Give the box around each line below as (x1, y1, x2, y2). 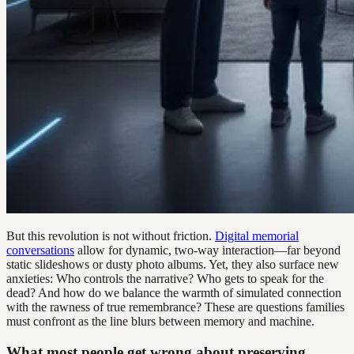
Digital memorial (215, 228, 299, 243)
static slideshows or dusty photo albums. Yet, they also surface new (6, 257, 339, 271)
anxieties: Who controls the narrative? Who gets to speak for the (6, 271, 324, 285)
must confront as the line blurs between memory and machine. (6, 314, 314, 328)
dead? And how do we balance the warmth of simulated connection (6, 285, 341, 299)
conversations (6, 243, 74, 257)
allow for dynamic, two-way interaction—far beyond (74, 243, 341, 257)
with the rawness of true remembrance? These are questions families (6, 299, 345, 314)
